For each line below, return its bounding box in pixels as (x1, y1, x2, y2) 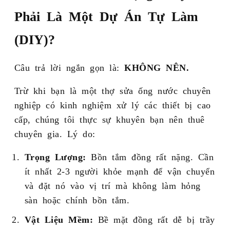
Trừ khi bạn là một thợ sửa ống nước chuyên (14, 85, 211, 95)
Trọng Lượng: (24, 151, 86, 161)
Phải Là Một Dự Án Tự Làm (14, 8, 198, 22)
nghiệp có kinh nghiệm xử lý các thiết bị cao (14, 100, 211, 109)
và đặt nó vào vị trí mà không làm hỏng (24, 180, 201, 190)
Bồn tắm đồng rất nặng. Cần (86, 151, 214, 161)
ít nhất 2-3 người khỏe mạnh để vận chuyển (24, 166, 215, 176)
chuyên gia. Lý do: (14, 128, 95, 138)
